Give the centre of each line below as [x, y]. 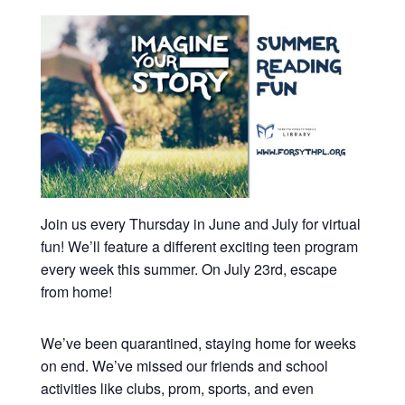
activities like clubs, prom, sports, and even [177, 388]
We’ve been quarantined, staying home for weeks [198, 343]
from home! [76, 291]
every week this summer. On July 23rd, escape [188, 268]
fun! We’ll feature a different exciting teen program [199, 246]
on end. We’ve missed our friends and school [184, 365]
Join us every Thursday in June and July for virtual [200, 223]
